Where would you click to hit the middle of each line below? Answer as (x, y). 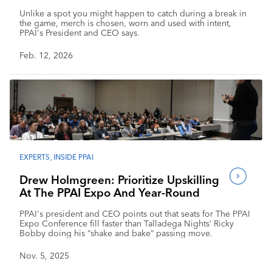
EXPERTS (35, 157)
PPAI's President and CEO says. (80, 32)
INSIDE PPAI (73, 157)
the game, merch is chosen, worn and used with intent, (125, 23)
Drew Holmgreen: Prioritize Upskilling (119, 180)
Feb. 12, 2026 (46, 55)
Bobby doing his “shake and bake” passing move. (116, 233)
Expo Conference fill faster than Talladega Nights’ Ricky (127, 223)
